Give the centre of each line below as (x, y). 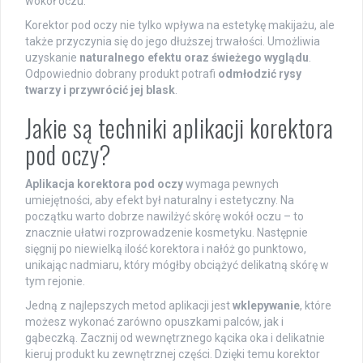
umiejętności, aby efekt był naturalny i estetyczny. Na (160, 200)
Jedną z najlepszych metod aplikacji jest (129, 305)
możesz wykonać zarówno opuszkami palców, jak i (154, 321)
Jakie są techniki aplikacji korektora (179, 127)
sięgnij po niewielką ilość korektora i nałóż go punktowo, (166, 248)
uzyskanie (52, 57)
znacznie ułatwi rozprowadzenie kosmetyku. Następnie (167, 232)
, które (316, 305)
